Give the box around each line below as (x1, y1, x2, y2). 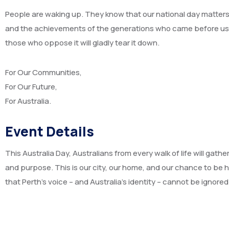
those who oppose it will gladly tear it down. (5, 37, 159, 48)
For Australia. (5, 96, 51, 106)
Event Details (5, 122, 94, 141)
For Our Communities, (5, 67, 82, 78)
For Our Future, (5, 81, 57, 92)
